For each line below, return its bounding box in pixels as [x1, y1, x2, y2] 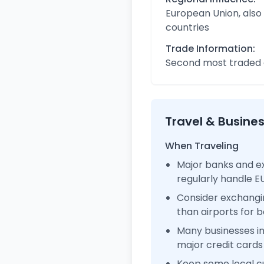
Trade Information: [166, 42, 255, 55]
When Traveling [165, 139, 239, 153]
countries [166, 21, 209, 34]
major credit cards [177, 238, 263, 252]
